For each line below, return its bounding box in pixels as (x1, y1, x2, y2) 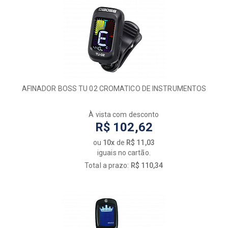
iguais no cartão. (97, 149, 151, 157)
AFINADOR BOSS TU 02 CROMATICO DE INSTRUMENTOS (21, 84, 207, 93)
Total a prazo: (84, 161, 131, 170)
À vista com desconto (89, 110, 159, 119)
